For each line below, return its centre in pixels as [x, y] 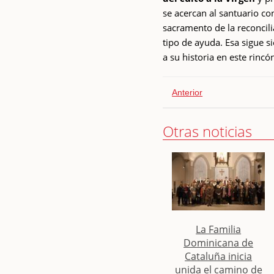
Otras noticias [208, 131]
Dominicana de [219, 243]
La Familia [219, 229]
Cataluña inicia [219, 256]
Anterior [187, 92]
